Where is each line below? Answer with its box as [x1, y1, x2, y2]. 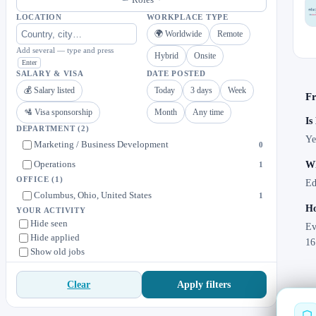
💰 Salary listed [24, 85, 75, 96]
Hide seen [30, 218, 68, 229]
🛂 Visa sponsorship [24, 107, 92, 118]
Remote [217, 29, 243, 39]
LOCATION [16, 13, 62, 22]
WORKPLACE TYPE [146, 13, 229, 22]
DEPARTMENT [16, 125, 78, 133]
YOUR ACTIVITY [16, 207, 86, 215]
